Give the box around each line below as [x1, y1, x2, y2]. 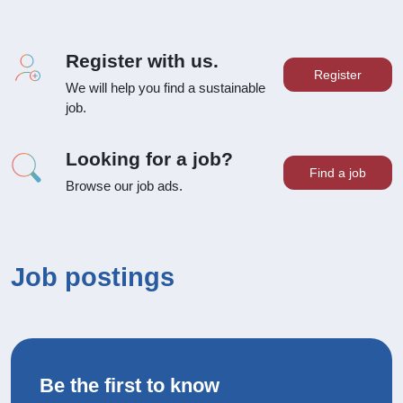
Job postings [11, 263, 175, 292]
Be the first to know [40, 374, 219, 398]
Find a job [309, 166, 366, 181]
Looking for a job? [65, 148, 233, 170]
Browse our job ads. [65, 178, 183, 194]
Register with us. [65, 50, 219, 72]
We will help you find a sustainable [65, 80, 265, 96]
